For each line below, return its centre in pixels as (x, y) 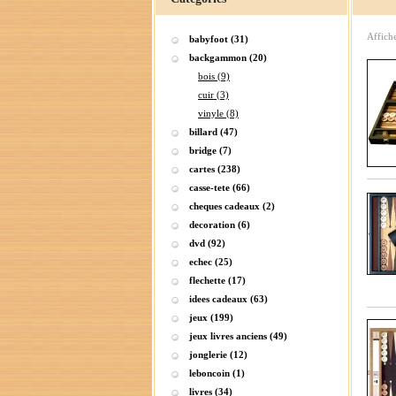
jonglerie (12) (218, 354)
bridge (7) (210, 150)
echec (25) (211, 262)
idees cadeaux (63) (228, 299)
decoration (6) (220, 225)
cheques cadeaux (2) (232, 206)
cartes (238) (215, 169)
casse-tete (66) (220, 187)
